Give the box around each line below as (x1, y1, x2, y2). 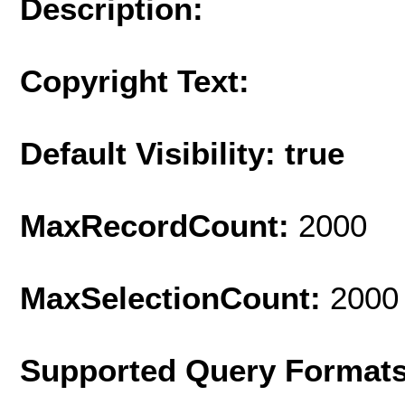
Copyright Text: (20, 62, 250, 99)
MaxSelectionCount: (20, 279, 330, 316)
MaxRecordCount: (20, 207, 298, 243)
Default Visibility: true (20, 135, 344, 171)
